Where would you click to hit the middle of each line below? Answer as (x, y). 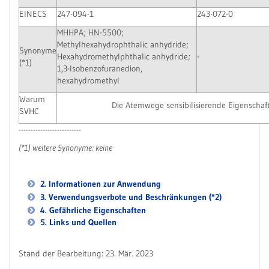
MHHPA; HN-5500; (90, 33)
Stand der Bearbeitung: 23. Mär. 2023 (86, 254)
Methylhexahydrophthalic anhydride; (123, 45)
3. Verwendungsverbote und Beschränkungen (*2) (130, 197)
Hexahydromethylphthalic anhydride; (124, 57)
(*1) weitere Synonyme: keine (65, 148)
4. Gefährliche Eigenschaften (92, 210)
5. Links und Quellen (77, 222)
